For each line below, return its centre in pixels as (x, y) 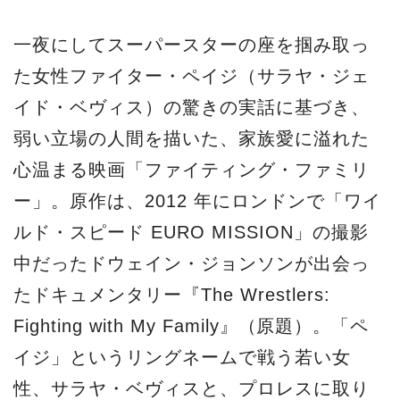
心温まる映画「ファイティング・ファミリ (192, 170)
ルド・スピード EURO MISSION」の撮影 (191, 233)
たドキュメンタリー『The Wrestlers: (172, 295)
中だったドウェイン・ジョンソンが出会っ (192, 264)
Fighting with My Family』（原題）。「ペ (192, 326)
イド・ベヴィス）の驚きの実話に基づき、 (192, 108)
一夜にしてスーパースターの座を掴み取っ (192, 45)
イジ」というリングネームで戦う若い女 (182, 358)
